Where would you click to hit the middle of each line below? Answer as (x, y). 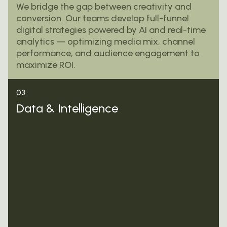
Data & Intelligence (67, 108)
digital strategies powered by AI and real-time (111, 30)
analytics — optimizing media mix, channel (106, 42)
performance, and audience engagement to (108, 53)
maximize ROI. (46, 65)
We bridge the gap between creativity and (104, 7)
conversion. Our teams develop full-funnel (103, 18)
